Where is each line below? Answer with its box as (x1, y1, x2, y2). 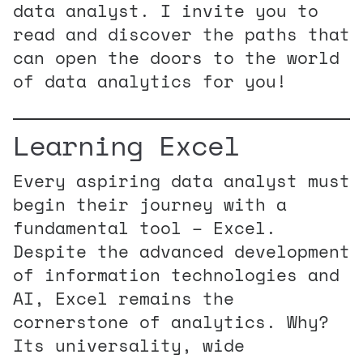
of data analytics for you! (13, 67, 287, 94)
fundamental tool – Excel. (13, 214, 276, 241)
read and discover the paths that (13, 20, 350, 47)
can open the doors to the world (13, 44, 340, 70)
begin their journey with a (13, 190, 287, 217)
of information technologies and (13, 261, 340, 288)
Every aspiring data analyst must (13, 167, 350, 194)
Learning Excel (13, 124, 240, 165)
